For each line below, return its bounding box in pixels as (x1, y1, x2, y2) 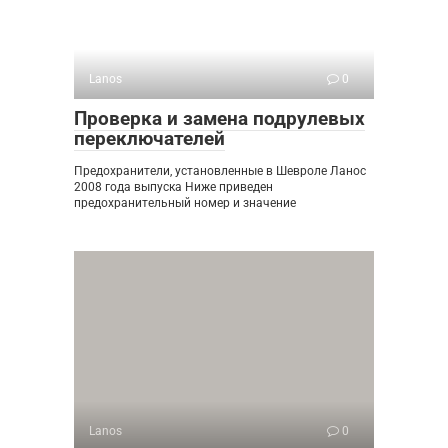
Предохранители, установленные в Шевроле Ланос (74, 163, 366, 178)
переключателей (74, 126, 225, 150)
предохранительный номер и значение (74, 195, 296, 210)
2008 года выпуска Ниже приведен (74, 179, 273, 194)
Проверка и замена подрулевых (74, 106, 365, 130)
